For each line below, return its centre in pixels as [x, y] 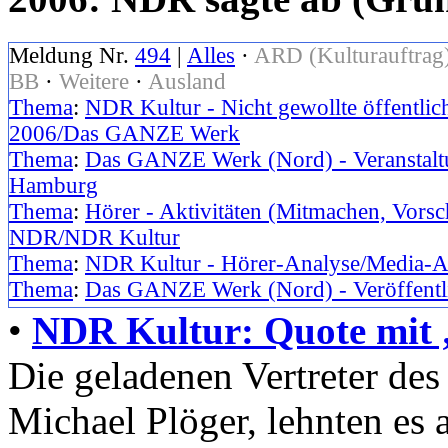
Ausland [187, 81]
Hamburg [53, 185]
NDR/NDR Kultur [94, 237]
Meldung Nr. [72, 55]
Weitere [94, 81]
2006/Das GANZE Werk [124, 133]
